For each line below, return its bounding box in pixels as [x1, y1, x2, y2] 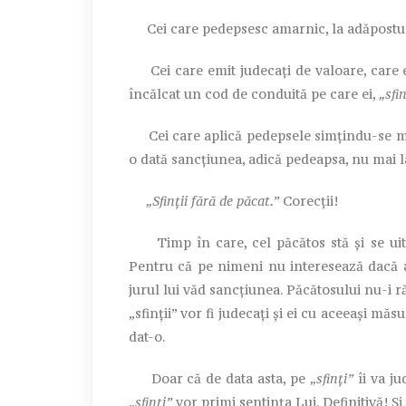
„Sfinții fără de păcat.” [129, 191, 279, 209]
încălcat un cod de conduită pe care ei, [129, 84, 379, 102]
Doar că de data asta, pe [129, 369, 311, 387]
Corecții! [279, 191, 338, 209]
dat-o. [129, 327, 166, 345]
